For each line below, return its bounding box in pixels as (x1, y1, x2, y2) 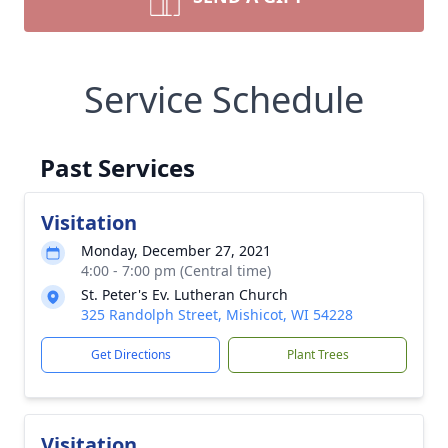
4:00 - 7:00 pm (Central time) (81, 261, 271, 280)
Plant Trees (286, 346, 349, 363)
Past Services (40, 151, 195, 184)
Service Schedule (84, 75, 364, 124)
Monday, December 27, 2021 (81, 241, 271, 260)
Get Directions (90, 346, 171, 363)
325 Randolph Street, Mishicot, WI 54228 (81, 305, 353, 324)
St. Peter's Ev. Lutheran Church (81, 285, 288, 304)
